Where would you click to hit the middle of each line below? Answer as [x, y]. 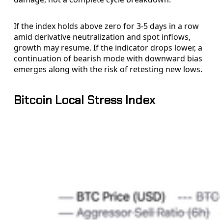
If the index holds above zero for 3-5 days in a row [106, 26]
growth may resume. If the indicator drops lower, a [108, 47]
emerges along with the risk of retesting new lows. [108, 69]
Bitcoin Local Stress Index [84, 100]
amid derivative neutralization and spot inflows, [102, 37]
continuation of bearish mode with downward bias [108, 58]
